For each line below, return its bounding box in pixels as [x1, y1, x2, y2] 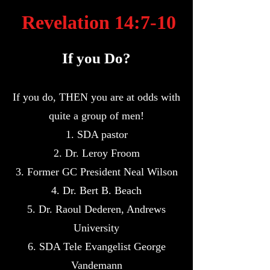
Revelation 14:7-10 [17, 11, 176, 33]
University [74, 222, 119, 234]
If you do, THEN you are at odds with [13, 91, 180, 103]
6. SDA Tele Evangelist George [27, 240, 166, 253]
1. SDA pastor [65, 128, 128, 140]
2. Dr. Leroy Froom [53, 147, 140, 159]
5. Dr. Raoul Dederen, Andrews [27, 203, 166, 215]
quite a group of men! [49, 110, 144, 122]
